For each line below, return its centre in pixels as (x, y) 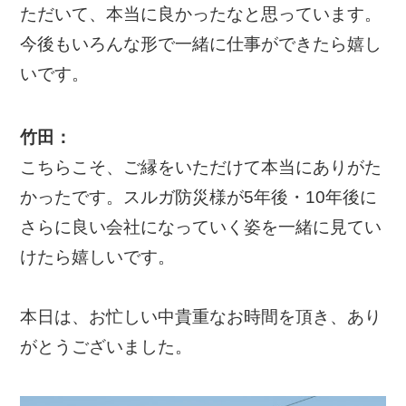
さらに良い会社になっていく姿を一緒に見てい (201, 227)
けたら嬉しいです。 (98, 257)
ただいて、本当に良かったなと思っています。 (201, 14)
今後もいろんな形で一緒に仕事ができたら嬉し (201, 43)
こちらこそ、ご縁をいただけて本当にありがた (201, 168)
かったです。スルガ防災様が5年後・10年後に (199, 198)
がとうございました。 (106, 347)
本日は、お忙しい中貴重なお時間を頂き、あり (201, 317)
